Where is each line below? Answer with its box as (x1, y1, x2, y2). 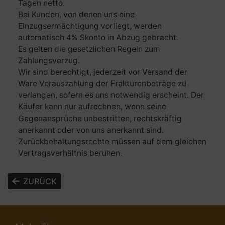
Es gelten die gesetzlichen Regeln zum (18, 44, 160, 54)
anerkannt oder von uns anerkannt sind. (18, 125, 164, 135)
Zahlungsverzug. (18, 56, 80, 66)
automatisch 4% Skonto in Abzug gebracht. (18, 33, 178, 43)
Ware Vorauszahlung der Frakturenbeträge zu (18, 79, 186, 89)
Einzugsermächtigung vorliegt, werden (18, 21, 162, 31)
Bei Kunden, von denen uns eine (18, 10, 135, 20)
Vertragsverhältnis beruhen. (18, 148, 122, 158)
